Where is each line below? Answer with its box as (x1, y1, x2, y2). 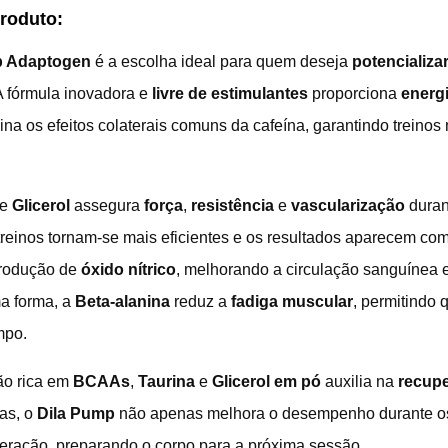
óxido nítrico (81, 260, 176, 278)
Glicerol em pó (212, 372, 321, 390)
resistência (191, 196, 274, 214)
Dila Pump (37, 404, 115, 422)
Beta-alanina (75, 292, 170, 310)
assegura (70, 196, 144, 214)
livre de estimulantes (152, 84, 308, 102)
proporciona (308, 84, 401, 102)
